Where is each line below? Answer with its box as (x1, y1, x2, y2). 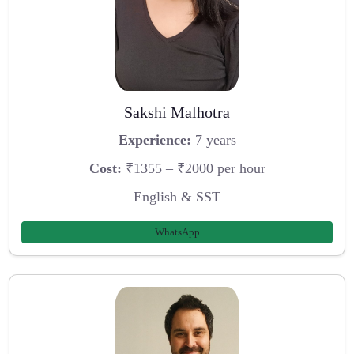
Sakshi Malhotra (124, 103, 230, 121)
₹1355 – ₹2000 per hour (121, 160, 265, 176)
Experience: (118, 132, 191, 149)
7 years (190, 132, 236, 149)
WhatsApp (154, 226, 200, 239)
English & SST (134, 188, 220, 205)
